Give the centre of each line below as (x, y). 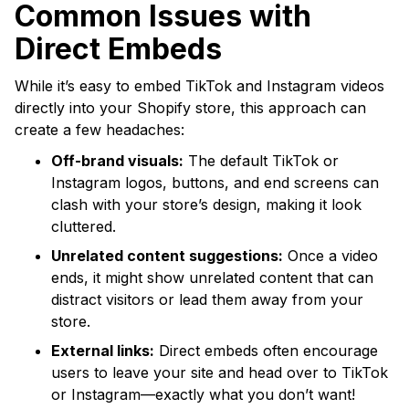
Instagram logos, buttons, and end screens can (215, 182)
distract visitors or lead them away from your (207, 299)
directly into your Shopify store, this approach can (190, 107)
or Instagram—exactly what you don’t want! (203, 394)
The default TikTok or (261, 160)
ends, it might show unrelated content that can (212, 277)
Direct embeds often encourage (266, 350)
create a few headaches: (100, 129)
